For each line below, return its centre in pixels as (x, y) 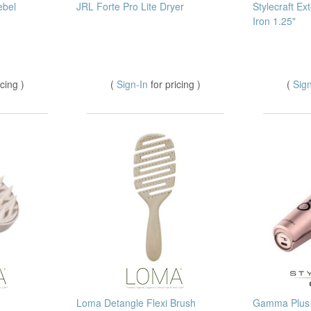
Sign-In (134, 84)
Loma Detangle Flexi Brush (136, 302)
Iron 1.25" (274, 20)
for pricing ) (176, 84)
